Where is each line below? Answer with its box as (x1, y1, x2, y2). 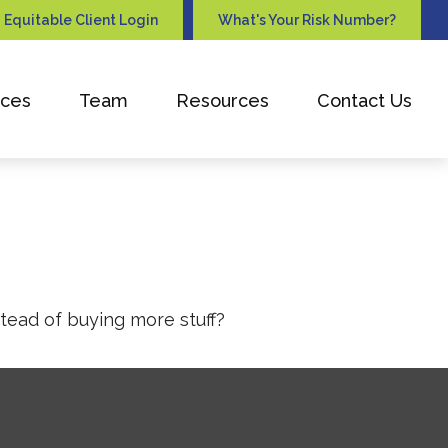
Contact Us (317, 89, 413, 111)
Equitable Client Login (4, 12, 159, 28)
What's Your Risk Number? (218, 12, 397, 28)
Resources (176, 89, 270, 111)
